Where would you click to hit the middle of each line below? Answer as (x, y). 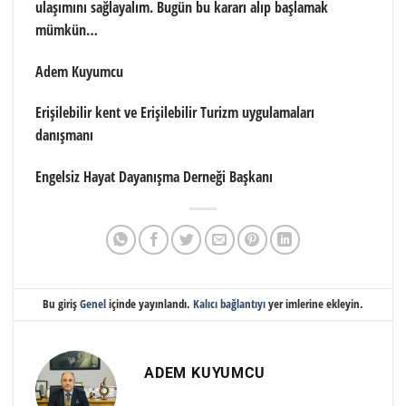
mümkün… (67, 29)
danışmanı (64, 135)
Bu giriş (61, 304)
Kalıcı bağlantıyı (229, 304)
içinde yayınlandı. (150, 304)
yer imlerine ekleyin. (314, 304)
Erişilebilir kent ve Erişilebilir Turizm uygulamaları (175, 113)
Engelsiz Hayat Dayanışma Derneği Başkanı (154, 177)
